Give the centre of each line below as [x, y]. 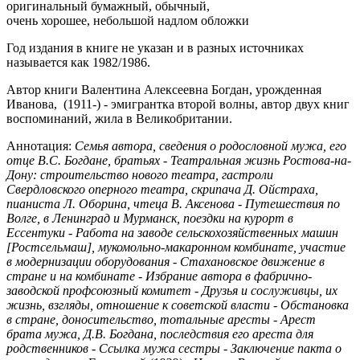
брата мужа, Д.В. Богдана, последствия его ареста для [160, 333]
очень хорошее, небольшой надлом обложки [128, 20]
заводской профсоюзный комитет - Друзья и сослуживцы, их [172, 290]
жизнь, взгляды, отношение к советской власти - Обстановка [178, 305]
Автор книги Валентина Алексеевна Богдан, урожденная [164, 89]
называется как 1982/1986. [78, 62]
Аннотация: [41, 145]
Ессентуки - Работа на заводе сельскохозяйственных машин [172, 232]
